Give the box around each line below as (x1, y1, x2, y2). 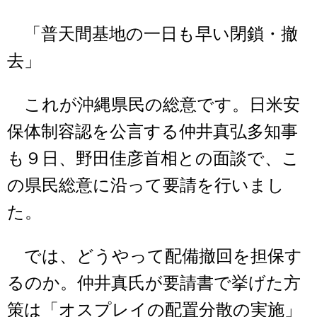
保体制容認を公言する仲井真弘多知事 (7, 122, 298, 142)
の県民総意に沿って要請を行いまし (7, 176, 284, 195)
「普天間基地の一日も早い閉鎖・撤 (7, 25, 298, 44)
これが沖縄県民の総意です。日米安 (7, 96, 300, 115)
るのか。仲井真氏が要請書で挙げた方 (7, 274, 301, 293)
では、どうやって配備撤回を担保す (7, 247, 302, 266)
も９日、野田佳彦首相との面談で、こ (7, 149, 299, 168)
